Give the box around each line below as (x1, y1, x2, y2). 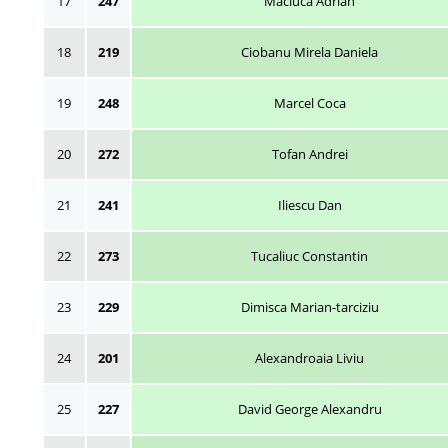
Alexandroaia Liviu (255, 349, 364, 367)
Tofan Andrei (271, 145, 348, 163)
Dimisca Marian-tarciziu (240, 298, 379, 316)
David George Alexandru (237, 400, 382, 418)
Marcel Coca (273, 94, 346, 112)
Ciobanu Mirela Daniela (241, 43, 378, 61)
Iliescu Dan (277, 196, 342, 214)
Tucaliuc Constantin (251, 247, 368, 265)
